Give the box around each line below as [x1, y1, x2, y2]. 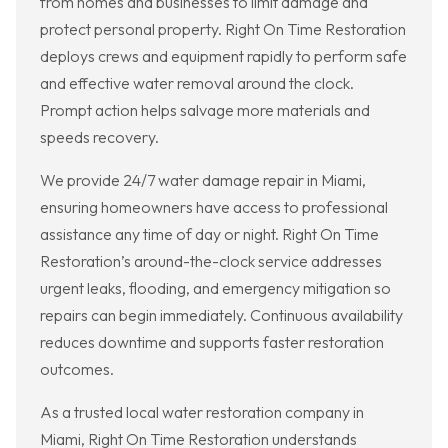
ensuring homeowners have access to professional [40, 197, 388, 218]
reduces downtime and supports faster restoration [40, 332, 384, 353]
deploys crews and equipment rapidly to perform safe [40, 46, 407, 67]
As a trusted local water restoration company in [40, 402, 364, 423]
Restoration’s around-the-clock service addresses [40, 251, 382, 272]
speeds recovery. [40, 127, 159, 148]
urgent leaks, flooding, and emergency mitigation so [40, 278, 391, 299]
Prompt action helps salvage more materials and [40, 100, 370, 121]
